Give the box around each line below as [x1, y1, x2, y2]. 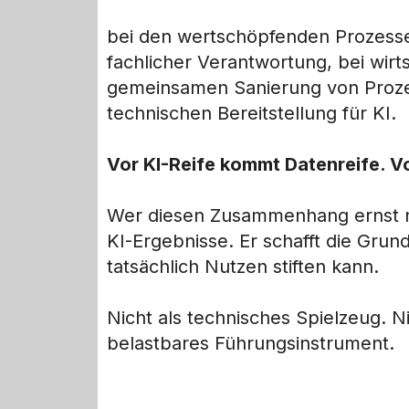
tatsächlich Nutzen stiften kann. [107, 256, 379, 278]
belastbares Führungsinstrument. [107, 332, 394, 355]
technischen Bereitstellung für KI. [107, 102, 396, 125]
